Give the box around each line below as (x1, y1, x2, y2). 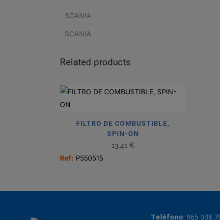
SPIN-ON (107, 130, 139, 137)
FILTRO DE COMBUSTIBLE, (76, 119, 170, 127)
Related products (60, 56, 131, 68)
